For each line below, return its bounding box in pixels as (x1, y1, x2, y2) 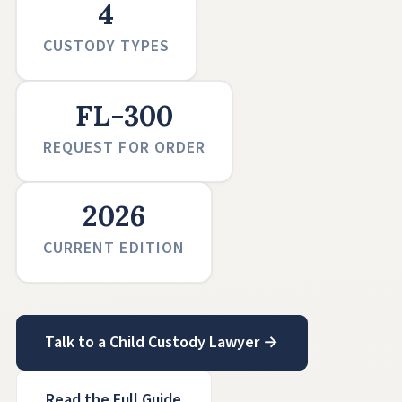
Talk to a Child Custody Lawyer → (45, 331, 279, 354)
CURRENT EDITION (42, 237, 185, 260)
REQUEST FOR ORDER (42, 135, 206, 159)
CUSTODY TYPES (42, 35, 170, 58)
